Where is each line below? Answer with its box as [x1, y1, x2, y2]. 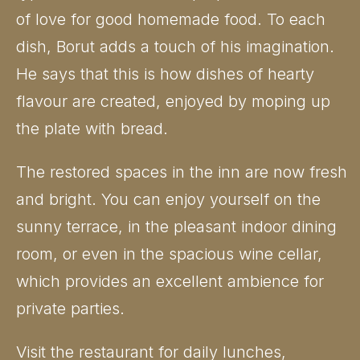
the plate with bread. [16, 119, 168, 138]
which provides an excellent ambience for [16, 272, 324, 291]
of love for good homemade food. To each [16, 10, 325, 29]
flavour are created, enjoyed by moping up [16, 92, 330, 111]
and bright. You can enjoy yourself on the [16, 190, 321, 209]
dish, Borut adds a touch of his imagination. [16, 37, 334, 56]
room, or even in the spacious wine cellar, [16, 244, 322, 264]
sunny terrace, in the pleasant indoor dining [16, 217, 337, 236]
